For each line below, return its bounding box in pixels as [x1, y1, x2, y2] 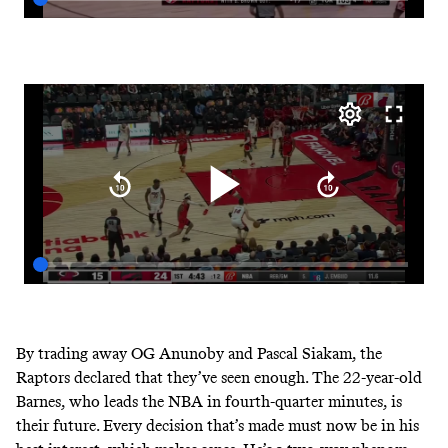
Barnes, [16, 391, 69, 411]
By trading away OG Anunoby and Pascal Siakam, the [16, 343, 382, 363]
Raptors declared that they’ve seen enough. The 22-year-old [16, 367, 422, 387]
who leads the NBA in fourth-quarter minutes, [69, 391, 387, 411]
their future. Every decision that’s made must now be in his [16, 415, 419, 435]
